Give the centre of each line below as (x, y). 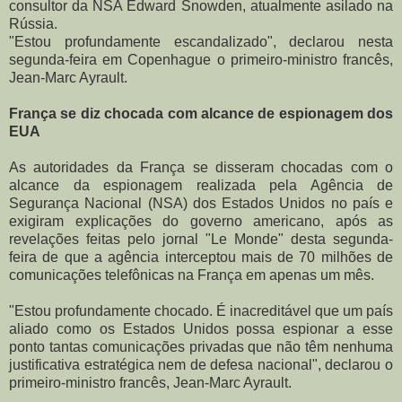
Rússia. (33, 23)
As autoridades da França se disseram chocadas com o (201, 167)
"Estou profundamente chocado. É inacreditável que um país (201, 310)
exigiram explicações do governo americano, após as (201, 221)
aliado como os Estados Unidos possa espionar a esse (201, 328)
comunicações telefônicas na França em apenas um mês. (192, 275)
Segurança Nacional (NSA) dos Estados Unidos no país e (201, 203)
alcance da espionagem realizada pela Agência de (201, 185)
